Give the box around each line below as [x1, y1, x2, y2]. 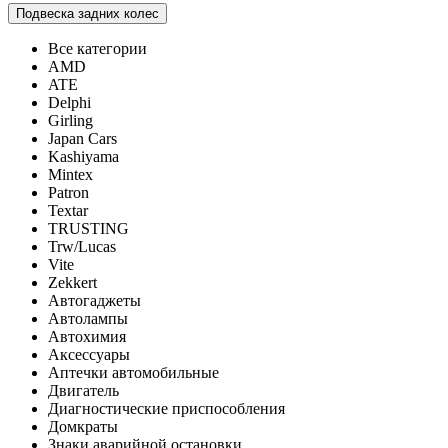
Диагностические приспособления [48, 399, 285, 417]
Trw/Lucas [48, 237, 116, 255]
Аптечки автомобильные [48, 363, 219, 381]
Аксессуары [48, 345, 130, 363]
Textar [48, 201, 88, 219]
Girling [48, 111, 93, 129]
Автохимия [48, 327, 126, 345]
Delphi [48, 93, 91, 111]
